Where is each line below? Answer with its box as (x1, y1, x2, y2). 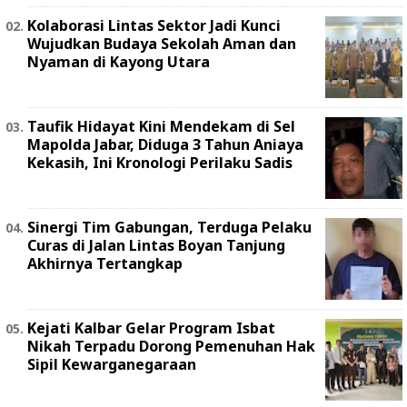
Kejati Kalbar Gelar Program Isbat (27, 318, 275, 339)
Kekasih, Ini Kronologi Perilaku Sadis (27, 153, 293, 174)
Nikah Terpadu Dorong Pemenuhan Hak (27, 336, 315, 357)
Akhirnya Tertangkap (27, 253, 183, 274)
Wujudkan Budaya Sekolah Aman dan (27, 34, 296, 55)
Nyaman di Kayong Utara (27, 52, 210, 73)
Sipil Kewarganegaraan (27, 354, 196, 375)
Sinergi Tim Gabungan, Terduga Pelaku (27, 217, 312, 238)
